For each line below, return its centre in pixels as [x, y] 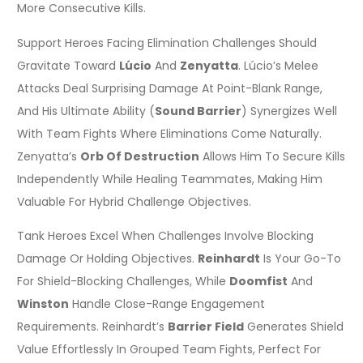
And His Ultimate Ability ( [86, 111]
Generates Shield [294, 327]
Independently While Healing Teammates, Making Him [170, 179]
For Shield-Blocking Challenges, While [123, 282]
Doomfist [258, 282]
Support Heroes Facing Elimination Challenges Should [167, 43]
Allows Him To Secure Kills [272, 156]
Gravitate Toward [68, 65]
